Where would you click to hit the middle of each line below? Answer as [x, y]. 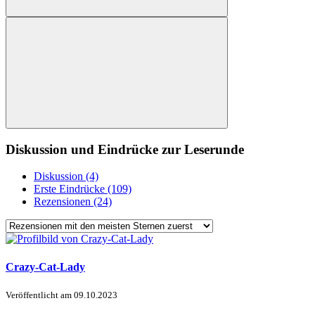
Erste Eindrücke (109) [83, 189]
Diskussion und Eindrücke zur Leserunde [125, 149]
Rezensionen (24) [73, 202]
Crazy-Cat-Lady [45, 266]
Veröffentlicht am [40, 295]
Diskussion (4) [66, 176]
